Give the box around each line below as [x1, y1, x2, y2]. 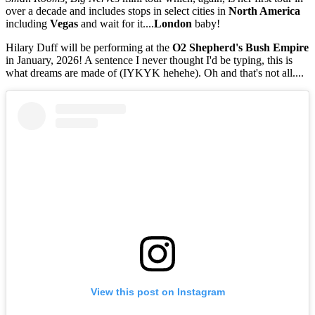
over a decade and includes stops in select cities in [6, 4, 229, 17]
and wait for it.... [78, 17, 154, 30]
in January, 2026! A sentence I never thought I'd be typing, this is [6, 53, 292, 66]
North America [229, 4, 300, 17]
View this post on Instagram [90, 286, 225, 297]
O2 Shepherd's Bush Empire [172, 41, 309, 53]
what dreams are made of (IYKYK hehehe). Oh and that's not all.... [6, 66, 304, 79]
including [6, 17, 50, 30]
